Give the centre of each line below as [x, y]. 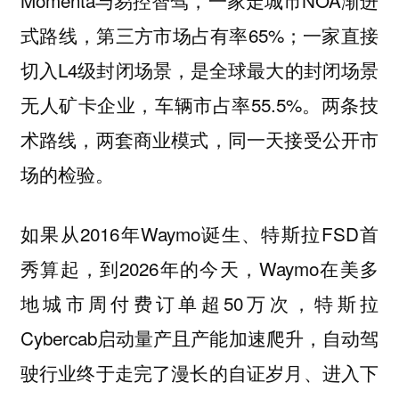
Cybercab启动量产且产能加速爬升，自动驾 [199, 337]
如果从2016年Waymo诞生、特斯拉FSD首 [199, 233]
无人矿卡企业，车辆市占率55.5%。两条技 [199, 105]
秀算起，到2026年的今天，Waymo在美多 [199, 268]
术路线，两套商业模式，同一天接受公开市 [199, 139]
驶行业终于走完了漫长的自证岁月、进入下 [199, 372]
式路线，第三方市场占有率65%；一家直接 [199, 35]
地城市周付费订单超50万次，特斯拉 [199, 302]
